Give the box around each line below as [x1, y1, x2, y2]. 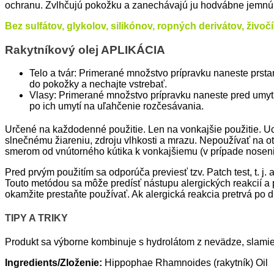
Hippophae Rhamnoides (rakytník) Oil [102, 257, 268, 268]
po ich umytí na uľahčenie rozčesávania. [29, 101, 204, 112]
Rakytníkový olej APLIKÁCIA [5, 43, 165, 56]
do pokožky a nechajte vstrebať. [29, 79, 167, 90]
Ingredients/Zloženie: [5, 257, 102, 268]
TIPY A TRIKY [5, 213, 68, 224]
